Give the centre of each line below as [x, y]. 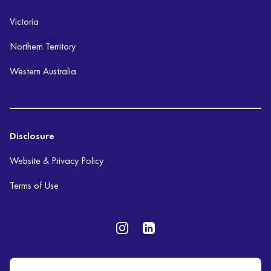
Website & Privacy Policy [57, 161]
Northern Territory [43, 47]
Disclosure [32, 136]
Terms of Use [34, 186]
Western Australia [43, 71]
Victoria [24, 22]
